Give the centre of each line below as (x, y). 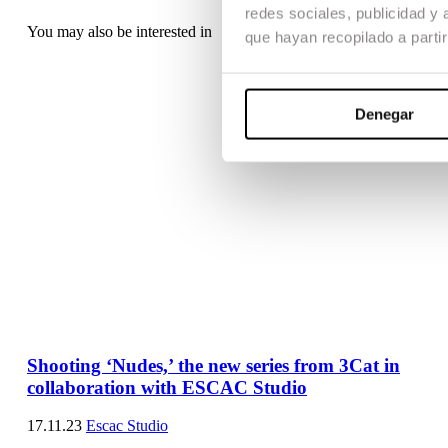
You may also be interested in (119, 31)
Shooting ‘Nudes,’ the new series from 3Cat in (213, 365)
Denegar (384, 114)
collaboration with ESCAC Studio (167, 387)
